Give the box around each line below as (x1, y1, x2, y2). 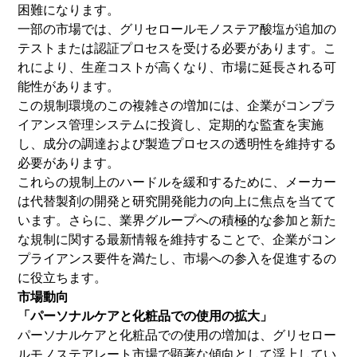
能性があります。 (18, 79, 120, 94)
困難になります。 (18, 2, 120, 18)
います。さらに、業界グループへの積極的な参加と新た (18, 213, 336, 228)
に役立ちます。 (18, 270, 107, 285)
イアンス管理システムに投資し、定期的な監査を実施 (18, 117, 324, 132)
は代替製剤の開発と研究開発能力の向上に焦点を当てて (18, 194, 336, 209)
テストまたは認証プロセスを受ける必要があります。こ (18, 41, 336, 56)
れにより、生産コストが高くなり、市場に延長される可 (18, 60, 336, 75)
